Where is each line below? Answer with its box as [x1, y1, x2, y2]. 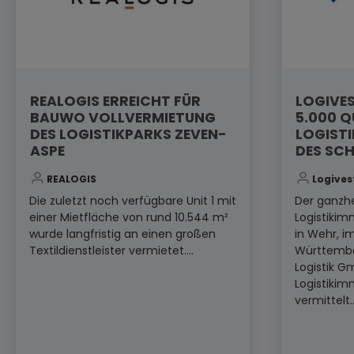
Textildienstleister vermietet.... [29, 243, 194, 259]
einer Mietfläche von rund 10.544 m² [29, 209, 228, 226]
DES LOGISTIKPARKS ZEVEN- [29, 124, 227, 144]
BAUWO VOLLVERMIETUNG [29, 107, 216, 127]
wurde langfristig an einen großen [29, 226, 216, 243]
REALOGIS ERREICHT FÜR [29, 91, 201, 111]
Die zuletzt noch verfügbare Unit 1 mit [29, 193, 236, 209]
